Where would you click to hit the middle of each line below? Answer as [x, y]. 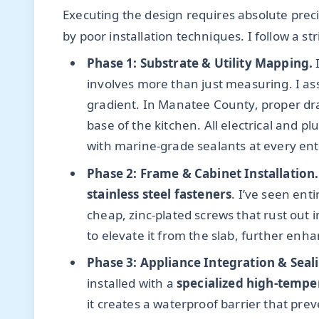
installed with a [132, 283]
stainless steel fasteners [159, 194]
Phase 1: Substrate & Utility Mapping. [200, 63]
